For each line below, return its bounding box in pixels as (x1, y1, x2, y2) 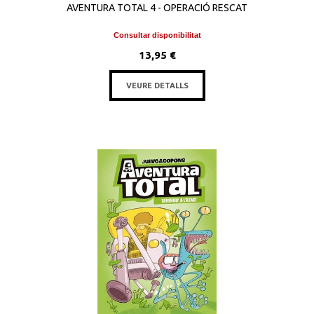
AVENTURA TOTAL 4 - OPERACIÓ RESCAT (67, 2, 247, 13)
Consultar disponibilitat (113, 31, 201, 39)
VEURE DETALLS (125, 81, 189, 90)
